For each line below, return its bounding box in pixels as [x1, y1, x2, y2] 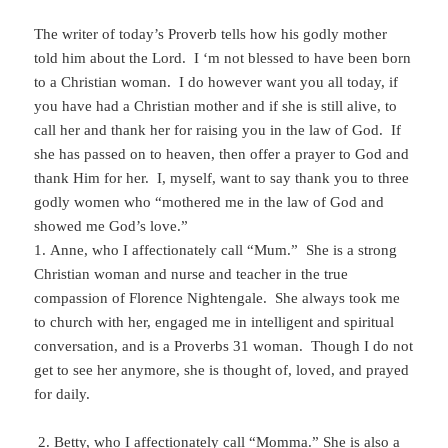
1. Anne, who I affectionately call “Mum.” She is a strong [34, 242, 398, 259]
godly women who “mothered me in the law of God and [34, 194, 385, 211]
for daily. [34, 386, 91, 403]
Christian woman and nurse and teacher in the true [34, 266, 349, 283]
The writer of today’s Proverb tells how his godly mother [34, 26, 388, 43]
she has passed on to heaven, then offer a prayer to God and [34, 146, 410, 163]
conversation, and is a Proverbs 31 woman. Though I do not [34, 338, 414, 355]
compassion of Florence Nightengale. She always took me [34, 290, 401, 307]
